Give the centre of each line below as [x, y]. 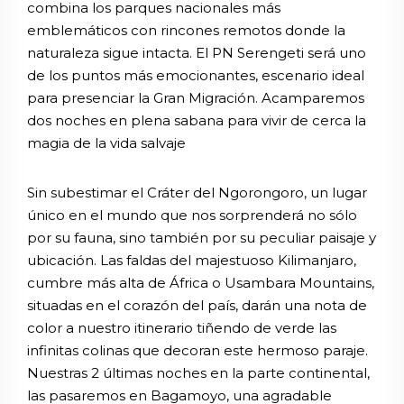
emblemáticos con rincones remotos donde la [186, 30]
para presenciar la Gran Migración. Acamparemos [196, 97]
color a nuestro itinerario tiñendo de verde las [182, 327]
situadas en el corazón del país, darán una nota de [197, 305]
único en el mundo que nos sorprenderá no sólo [192, 215]
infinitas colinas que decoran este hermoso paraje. [197, 350]
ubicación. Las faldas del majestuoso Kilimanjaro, [192, 260]
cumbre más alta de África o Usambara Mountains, [201, 282]
